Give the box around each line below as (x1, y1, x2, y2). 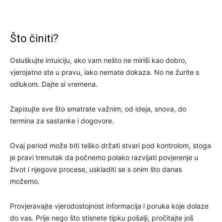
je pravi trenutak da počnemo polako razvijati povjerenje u (10, 153, 198, 162)
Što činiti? (10, 32, 58, 45)
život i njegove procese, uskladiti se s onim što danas (10, 165, 182, 173)
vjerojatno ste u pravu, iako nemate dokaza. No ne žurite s (10, 67, 199, 76)
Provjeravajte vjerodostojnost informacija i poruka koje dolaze (10, 201, 209, 210)
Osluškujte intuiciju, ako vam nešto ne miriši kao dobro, (10, 55, 187, 64)
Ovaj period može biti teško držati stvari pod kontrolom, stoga (10, 141, 211, 150)
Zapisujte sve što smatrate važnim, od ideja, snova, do (10, 104, 186, 113)
